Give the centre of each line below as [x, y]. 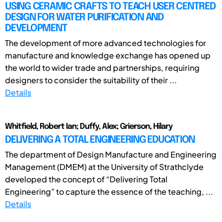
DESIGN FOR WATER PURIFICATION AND [84, 17]
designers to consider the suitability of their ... [91, 80]
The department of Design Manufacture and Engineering [111, 154]
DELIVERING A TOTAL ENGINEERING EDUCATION [100, 140]
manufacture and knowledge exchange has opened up [108, 55]
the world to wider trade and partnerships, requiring [102, 67]
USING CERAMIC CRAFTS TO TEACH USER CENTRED [110, 6]
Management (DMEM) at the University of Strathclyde [104, 166]
